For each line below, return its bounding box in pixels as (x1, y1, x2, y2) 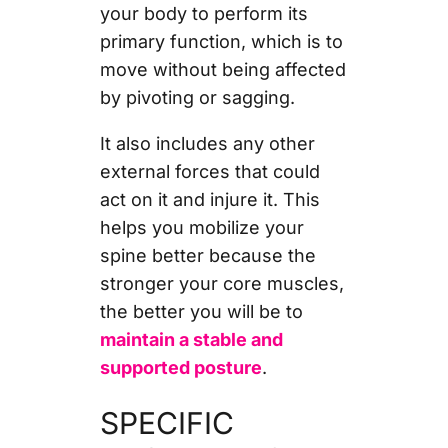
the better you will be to (99, 300, 303, 322)
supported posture (99, 356, 262, 378)
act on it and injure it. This (99, 188, 320, 210)
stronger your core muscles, (99, 272, 344, 294)
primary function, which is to (99, 30, 343, 52)
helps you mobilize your (99, 216, 304, 238)
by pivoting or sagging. (99, 86, 300, 108)
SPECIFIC (99, 404, 234, 441)
